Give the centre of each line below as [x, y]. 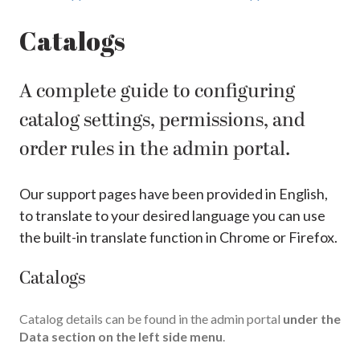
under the [312, 319]
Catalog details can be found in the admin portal [151, 319]
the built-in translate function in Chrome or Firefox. [178, 237]
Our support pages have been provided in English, [174, 193]
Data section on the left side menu [121, 337]
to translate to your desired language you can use [172, 215]
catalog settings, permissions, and [162, 122]
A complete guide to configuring [157, 93]
